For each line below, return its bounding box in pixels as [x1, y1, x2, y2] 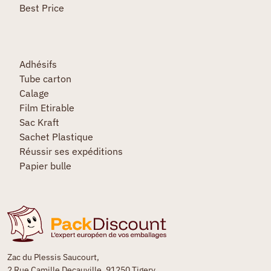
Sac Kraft [19, 116, 59, 128]
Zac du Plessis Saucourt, [7, 252, 99, 263]
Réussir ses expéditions [19, 145, 123, 157]
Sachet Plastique [19, 130, 93, 143]
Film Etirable [19, 101, 74, 114]
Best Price [19, 1, 64, 14]
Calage [19, 87, 49, 99]
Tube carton [19, 72, 71, 85]
